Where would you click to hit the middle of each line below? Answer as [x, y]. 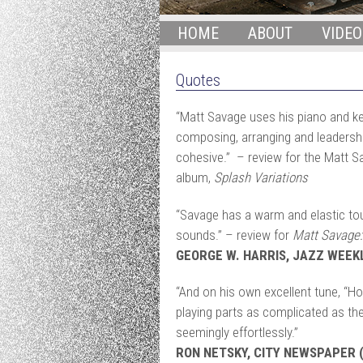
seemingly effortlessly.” [237, 332]
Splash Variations [261, 178]
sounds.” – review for [234, 235]
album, [194, 178]
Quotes [198, 80]
